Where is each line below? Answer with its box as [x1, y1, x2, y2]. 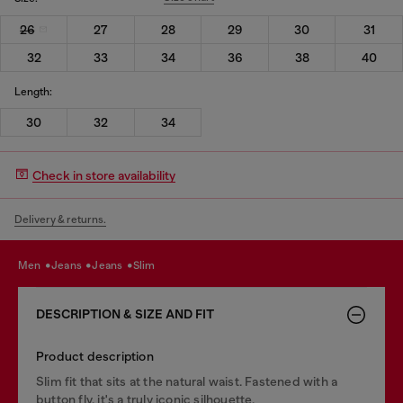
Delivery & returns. [14, 213, 106, 226]
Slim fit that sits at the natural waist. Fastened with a [36, 374, 338, 389]
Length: [14, 85, 52, 98]
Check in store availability [32, 167, 175, 183]
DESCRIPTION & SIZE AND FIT [36, 307, 214, 322]
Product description [36, 349, 154, 363]
